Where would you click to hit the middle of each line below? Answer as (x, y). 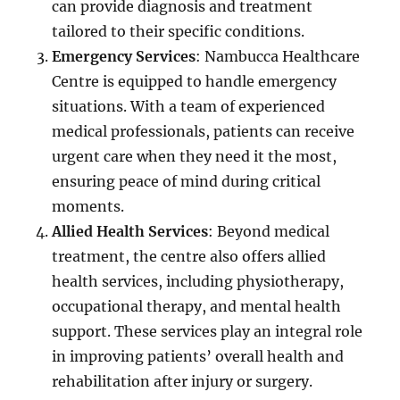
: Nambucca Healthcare (278, 57)
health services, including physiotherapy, (198, 282)
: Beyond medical (269, 232)
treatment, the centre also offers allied (189, 257)
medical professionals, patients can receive (204, 132)
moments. (88, 207)
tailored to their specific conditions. (179, 32)
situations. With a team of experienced (189, 107)
